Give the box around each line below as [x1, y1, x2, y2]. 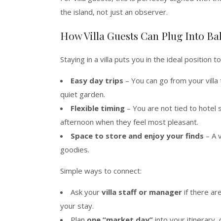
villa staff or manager [102, 186, 182, 197]
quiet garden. [60, 89, 105, 99]
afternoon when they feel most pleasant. [60, 116, 198, 127]
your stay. [60, 200, 94, 211]
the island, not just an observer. [60, 6, 168, 17]
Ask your [71, 186, 102, 197]
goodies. [60, 144, 89, 154]
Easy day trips [71, 75, 123, 85]
